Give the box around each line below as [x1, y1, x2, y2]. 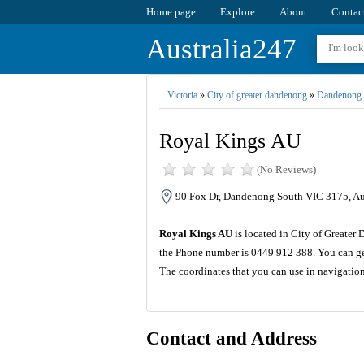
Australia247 [145, 33, 297, 65]
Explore [219, 6, 255, 18]
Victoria [167, 89, 197, 101]
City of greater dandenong [206, 89, 307, 101]
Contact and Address [145, 328, 317, 349]
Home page [145, 6, 196, 18]
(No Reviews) [256, 163, 316, 176]
